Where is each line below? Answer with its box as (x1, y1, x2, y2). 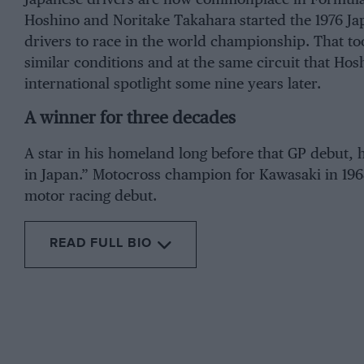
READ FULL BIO (49, 236, 152, 252)
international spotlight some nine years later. (24, 76, 321, 92)
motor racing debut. (24, 188, 157, 204)
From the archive (71, 262, 219, 282)
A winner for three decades (24, 110, 236, 128)
